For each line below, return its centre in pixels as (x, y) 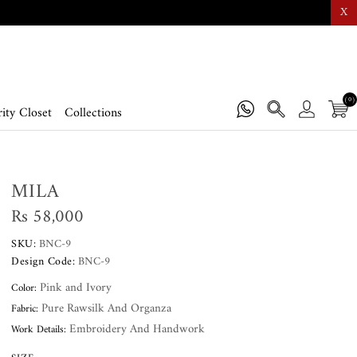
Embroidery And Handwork (136, 330)
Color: (24, 288)
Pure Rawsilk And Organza (105, 309)
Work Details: (39, 330)
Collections (93, 114)
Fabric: (25, 309)
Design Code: (43, 262)
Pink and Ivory (75, 288)
